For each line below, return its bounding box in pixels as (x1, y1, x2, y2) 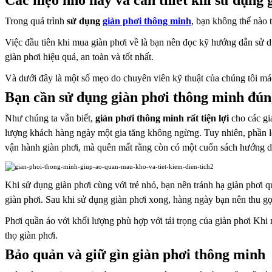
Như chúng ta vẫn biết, (5, 113, 95, 124)
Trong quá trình (5, 16, 67, 27)
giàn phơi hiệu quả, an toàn (5, 52, 111, 63)
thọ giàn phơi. (5, 230, 58, 241)
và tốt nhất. (111, 52, 154, 63)
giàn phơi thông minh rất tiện (95, 113, 216, 124)
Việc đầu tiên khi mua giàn (5, 37, 110, 48)
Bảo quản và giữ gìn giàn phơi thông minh (5, 246, 265, 263)
